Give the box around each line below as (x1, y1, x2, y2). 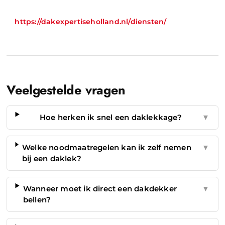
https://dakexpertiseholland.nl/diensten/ (15, 17, 167, 26)
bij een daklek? (22, 153, 81, 163)
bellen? (23, 194, 51, 204)
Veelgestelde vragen (7, 80, 125, 99)
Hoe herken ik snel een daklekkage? (39, 112, 182, 122)
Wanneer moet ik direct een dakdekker (23, 183, 177, 193)
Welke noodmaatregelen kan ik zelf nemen (22, 142, 191, 152)
